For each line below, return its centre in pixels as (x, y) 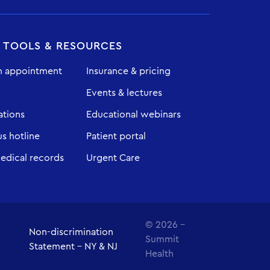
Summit (162, 239)
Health (160, 254)
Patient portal (116, 136)
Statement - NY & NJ (73, 246)
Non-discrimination (71, 232)
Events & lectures (124, 93)
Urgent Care (113, 158)
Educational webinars (134, 115)
